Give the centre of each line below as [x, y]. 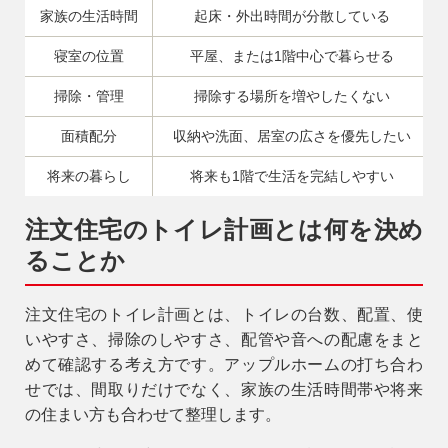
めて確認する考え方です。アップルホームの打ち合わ [224, 365]
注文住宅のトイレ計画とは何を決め [224, 230]
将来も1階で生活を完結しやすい [291, 176]
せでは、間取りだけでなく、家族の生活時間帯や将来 [224, 390]
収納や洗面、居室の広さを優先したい [291, 136]
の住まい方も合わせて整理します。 [153, 415]
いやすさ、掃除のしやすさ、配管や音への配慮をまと [224, 340]
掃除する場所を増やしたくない [291, 96]
